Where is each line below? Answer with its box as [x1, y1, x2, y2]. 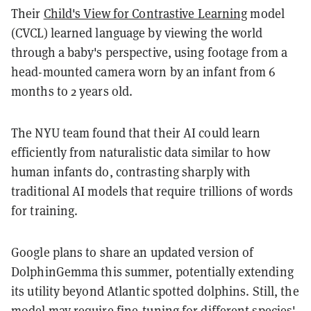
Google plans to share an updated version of [11, 244, 254, 261]
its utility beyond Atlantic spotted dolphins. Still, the [11, 283, 299, 300]
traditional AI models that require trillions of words [11, 183, 294, 200]
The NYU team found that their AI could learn [11, 125, 261, 142]
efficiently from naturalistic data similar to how [11, 144, 270, 161]
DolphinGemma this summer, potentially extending [11, 264, 294, 280]
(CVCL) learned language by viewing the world [11, 25, 263, 42]
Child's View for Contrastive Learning [43, 6, 248, 22]
